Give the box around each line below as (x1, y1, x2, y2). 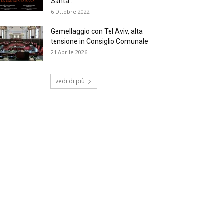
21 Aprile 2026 (51, 48, 87, 55)
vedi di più (55, 77, 85, 85)
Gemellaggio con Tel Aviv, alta (51, 27, 143, 35)
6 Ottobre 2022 (51, 8, 90, 15)
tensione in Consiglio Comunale (51, 37, 148, 45)
